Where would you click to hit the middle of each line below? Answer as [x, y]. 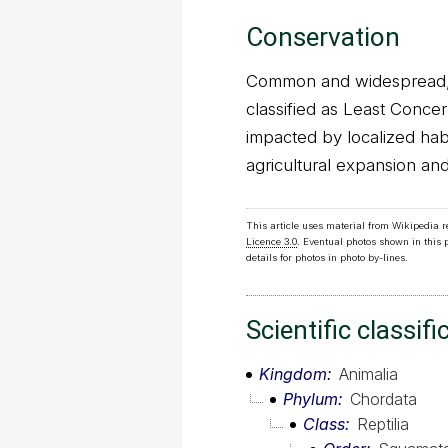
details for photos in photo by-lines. [327, 258]
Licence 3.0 [271, 242]
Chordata [383, 399]
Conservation [323, 37]
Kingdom [293, 374]
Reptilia [383, 424]
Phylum [310, 399]
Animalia [368, 374]
